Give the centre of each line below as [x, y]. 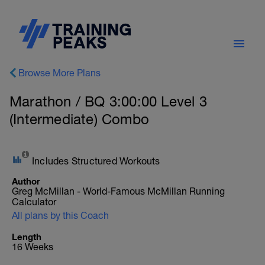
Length [27, 237]
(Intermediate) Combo [79, 119]
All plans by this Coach [60, 215]
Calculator [34, 202]
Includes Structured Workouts [96, 161]
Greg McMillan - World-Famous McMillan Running [118, 191]
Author [26, 181]
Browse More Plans [59, 73]
